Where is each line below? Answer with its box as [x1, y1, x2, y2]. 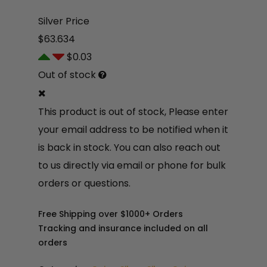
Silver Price [38, 14, 89, 29]
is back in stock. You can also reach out [38, 140, 221, 154]
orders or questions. [38, 176, 131, 190]
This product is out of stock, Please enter [38, 104, 228, 119]
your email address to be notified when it [38, 122, 228, 136]
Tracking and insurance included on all [38, 222, 208, 234]
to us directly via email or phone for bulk [38, 158, 226, 172]
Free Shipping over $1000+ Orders [38, 207, 183, 220]
